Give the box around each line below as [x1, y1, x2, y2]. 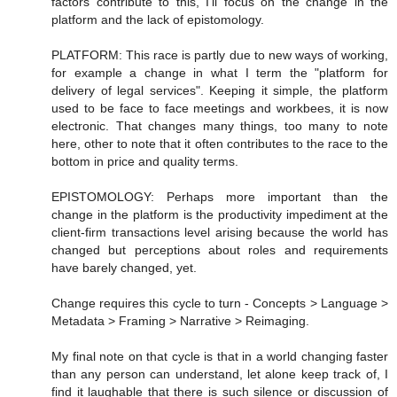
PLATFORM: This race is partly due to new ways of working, [51, 47, 388, 62]
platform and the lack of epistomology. [51, 12, 264, 27]
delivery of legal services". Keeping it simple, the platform [51, 82, 388, 97]
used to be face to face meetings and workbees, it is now [51, 100, 388, 115]
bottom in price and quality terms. [51, 153, 238, 168]
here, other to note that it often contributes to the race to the [51, 136, 388, 151]
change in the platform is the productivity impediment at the [51, 206, 388, 222]
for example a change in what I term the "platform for [51, 65, 388, 80]
